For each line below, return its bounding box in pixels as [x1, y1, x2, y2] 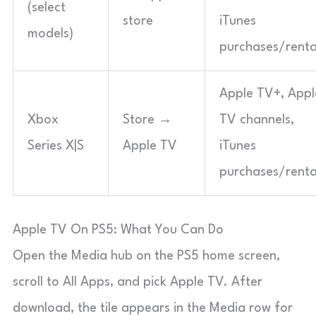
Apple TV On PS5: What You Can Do [13, 223, 224, 236]
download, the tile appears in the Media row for [13, 301, 293, 315]
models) [28, 27, 73, 40]
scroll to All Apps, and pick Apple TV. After [13, 275, 262, 288]
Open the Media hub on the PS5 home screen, [13, 249, 280, 262]
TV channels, [219, 113, 294, 126]
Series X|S [28, 139, 84, 152]
